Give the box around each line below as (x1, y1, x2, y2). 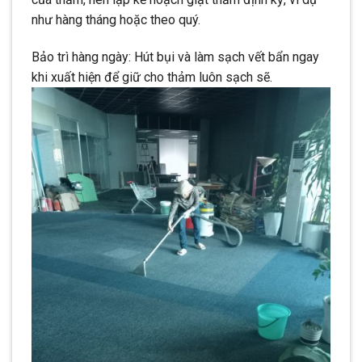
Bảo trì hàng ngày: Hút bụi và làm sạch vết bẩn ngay (32, 48, 319, 65)
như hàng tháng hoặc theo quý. (32, 11, 200, 27)
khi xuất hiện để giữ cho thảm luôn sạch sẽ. (32, 69, 272, 85)
